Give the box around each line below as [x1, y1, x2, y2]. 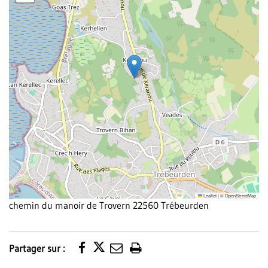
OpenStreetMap [225, 192, 256, 199]
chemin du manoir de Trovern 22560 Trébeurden [9, 199, 209, 211]
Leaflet [202, 192, 217, 199]
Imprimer [135, 248, 184, 264]
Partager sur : [9, 242, 65, 254]
